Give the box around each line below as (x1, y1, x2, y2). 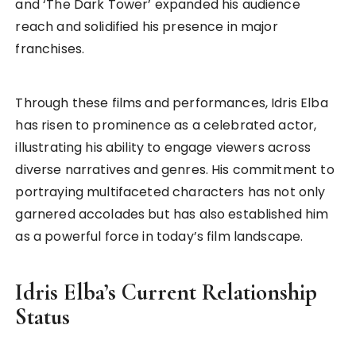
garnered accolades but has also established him (15, 205, 329, 224)
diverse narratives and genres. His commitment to (15, 161, 335, 180)
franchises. (15, 40, 85, 59)
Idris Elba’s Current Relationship (15, 278, 318, 307)
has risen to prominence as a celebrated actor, (15, 116, 317, 135)
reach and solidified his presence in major (15, 17, 278, 37)
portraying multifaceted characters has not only (15, 183, 326, 202)
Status (15, 303, 71, 331)
